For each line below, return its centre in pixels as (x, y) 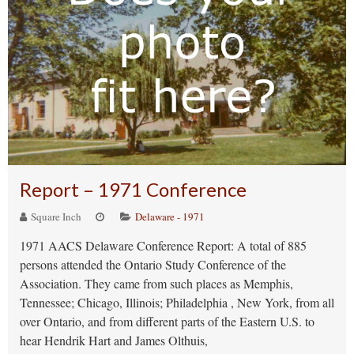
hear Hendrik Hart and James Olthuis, (114, 340)
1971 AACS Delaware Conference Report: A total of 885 (163, 245)
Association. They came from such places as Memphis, (156, 283)
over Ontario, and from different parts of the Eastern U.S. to (167, 321)
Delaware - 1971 (170, 217)
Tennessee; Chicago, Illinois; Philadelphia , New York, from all (177, 302)
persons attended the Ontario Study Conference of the (153, 264)
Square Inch (55, 217)
